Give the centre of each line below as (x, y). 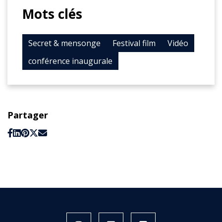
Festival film (134, 43)
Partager (28, 115)
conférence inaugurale (70, 61)
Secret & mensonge (64, 43)
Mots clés (52, 14)
